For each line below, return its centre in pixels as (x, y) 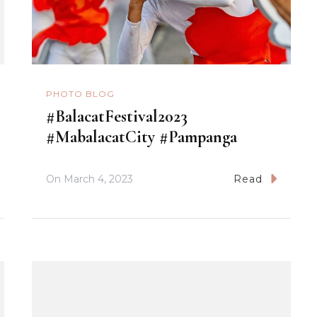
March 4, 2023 (98, 179)
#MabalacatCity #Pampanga (141, 137)
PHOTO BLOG (80, 93)
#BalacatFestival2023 (116, 116)
